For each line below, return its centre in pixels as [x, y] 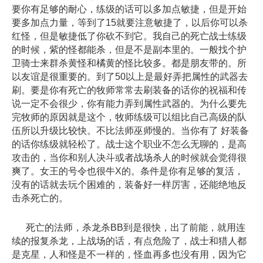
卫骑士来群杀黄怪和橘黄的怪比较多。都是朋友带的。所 [129, 63]
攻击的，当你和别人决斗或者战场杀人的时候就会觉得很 [129, 157]
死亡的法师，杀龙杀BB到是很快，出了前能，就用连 [129, 227]
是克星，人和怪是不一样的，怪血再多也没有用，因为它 [129, 254]
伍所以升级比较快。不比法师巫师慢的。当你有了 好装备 [130, 130]
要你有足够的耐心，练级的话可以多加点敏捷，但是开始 [129, 9]
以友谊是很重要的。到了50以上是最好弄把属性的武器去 [130, 76]
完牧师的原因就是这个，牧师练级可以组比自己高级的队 [129, 117]
